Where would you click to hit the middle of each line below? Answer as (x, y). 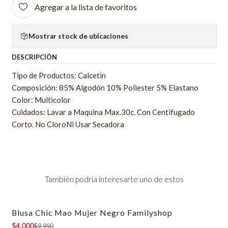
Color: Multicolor (41, 100)
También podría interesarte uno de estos (114, 179)
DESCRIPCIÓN (34, 57)
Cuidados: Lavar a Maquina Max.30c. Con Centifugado (103, 112)
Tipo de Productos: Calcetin (59, 76)
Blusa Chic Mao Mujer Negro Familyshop (92, 212)
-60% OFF (33, 217)
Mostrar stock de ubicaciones (78, 36)
